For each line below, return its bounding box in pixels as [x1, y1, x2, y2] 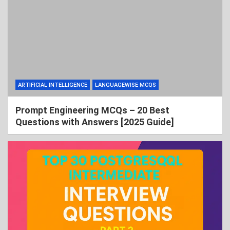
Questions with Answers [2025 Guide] [15, 117, 174, 127]
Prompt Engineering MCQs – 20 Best [15, 105, 169, 116]
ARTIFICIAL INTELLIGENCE [18, 82, 87, 88]
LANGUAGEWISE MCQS [95, 82, 156, 88]
